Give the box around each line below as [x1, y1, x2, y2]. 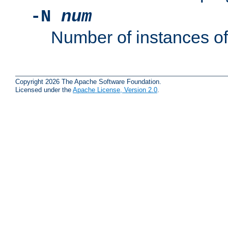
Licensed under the [15, 85, 73, 94]
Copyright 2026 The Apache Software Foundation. [15, 77, 161, 85]
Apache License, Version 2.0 [73, 85, 157, 94]
